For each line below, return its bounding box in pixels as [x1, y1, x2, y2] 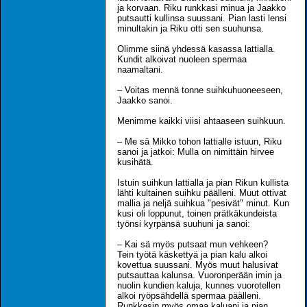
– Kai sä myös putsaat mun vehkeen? [117, 238, 268, 249]
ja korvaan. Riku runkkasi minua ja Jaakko [117, 2, 286, 13]
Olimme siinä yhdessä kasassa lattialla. [117, 43, 275, 54]
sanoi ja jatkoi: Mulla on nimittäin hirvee [117, 146, 274, 157]
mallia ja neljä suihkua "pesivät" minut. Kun [117, 197, 289, 208]
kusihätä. [117, 156, 153, 167]
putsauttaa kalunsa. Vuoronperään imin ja [117, 269, 282, 280]
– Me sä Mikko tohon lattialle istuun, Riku [117, 136, 282, 147]
